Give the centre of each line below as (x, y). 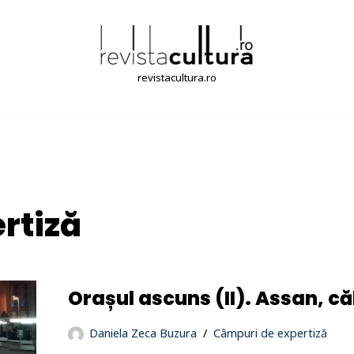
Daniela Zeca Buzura (143, 333)
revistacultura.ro (177, 77)
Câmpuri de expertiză (270, 333)
